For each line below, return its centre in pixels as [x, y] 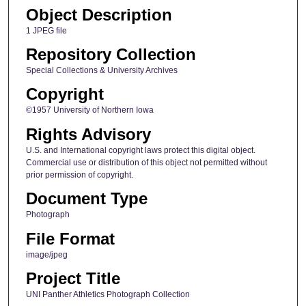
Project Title [73, 278]
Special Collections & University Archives [101, 70]
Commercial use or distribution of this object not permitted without [146, 162]
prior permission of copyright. [79, 175]
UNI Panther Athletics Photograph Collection [108, 294]
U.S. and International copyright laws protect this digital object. [140, 150]
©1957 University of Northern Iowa [89, 110]
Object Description [99, 14]
